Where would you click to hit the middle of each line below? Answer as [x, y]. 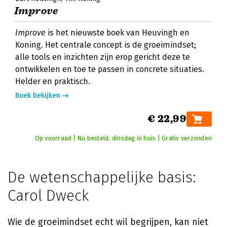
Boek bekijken [38, 96]
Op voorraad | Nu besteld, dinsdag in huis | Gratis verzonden [123, 138]
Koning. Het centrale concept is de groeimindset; [106, 45]
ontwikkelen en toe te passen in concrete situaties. [110, 69]
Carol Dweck [48, 196]
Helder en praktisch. [53, 81]
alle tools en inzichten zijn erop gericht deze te [103, 57]
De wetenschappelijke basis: [102, 177]
